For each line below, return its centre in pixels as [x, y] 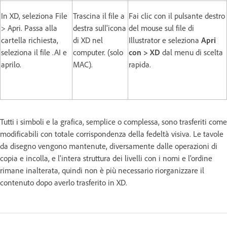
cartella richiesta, [30, 40]
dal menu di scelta [192, 52]
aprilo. [11, 64]
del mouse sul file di [161, 28]
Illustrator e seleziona [165, 40]
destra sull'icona [100, 28]
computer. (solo [98, 52]
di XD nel [88, 40]
